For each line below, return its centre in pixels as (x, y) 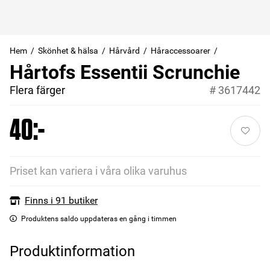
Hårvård (124, 51)
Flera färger (37, 90)
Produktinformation (72, 251)
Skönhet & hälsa (68, 51)
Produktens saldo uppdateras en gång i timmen (99, 219)
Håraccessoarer (181, 51)
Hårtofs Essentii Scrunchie (125, 72)
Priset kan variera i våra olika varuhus (98, 171)
